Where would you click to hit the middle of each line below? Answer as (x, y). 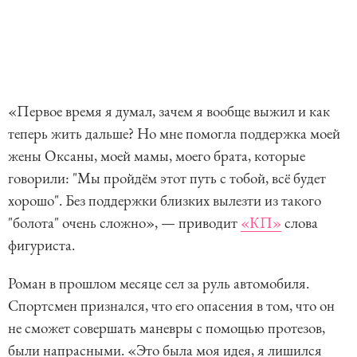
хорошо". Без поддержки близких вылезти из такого (165, 201)
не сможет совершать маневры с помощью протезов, (167, 328)
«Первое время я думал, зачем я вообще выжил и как (169, 112)
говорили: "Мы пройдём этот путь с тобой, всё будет (167, 178)
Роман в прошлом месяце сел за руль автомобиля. (159, 284)
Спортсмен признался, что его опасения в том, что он (171, 306)
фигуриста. (41, 245)
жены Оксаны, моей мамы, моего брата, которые (157, 156)
